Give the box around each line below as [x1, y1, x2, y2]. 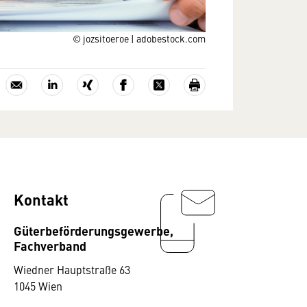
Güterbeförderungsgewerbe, [14, 221, 173, 239]
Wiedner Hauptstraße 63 [14, 262, 130, 277]
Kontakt [14, 188, 69, 210]
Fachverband [14, 236, 86, 254]
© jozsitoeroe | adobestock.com [73, 32, 206, 45]
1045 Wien [14, 278, 62, 293]
